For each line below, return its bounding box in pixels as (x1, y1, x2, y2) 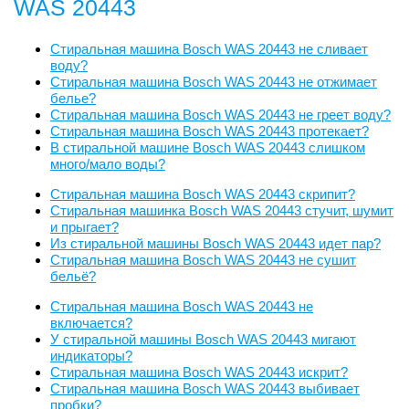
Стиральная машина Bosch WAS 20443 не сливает (50, 40, 368, 57)
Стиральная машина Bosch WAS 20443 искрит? (50, 363, 348, 380)
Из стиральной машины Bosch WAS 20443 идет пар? (50, 235, 381, 251)
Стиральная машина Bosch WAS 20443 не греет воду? (50, 106, 391, 122)
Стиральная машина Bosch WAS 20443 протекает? (50, 122, 369, 139)
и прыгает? (50, 218, 119, 235)
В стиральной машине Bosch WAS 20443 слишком (50, 139, 365, 155)
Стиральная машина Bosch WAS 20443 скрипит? (50, 185, 355, 202)
